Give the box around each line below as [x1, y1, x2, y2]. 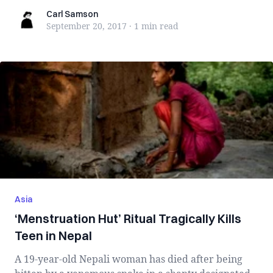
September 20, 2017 [46, 20, 127, 32]
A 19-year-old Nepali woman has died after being [15, 252, 243, 266]
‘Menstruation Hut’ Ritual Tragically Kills [15, 211, 241, 226]
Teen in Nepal [15, 228, 92, 243]
